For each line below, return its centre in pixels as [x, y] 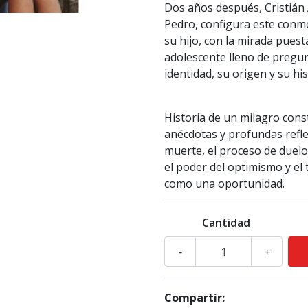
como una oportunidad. [224, 184]
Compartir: [195, 298]
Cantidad [226, 223]
